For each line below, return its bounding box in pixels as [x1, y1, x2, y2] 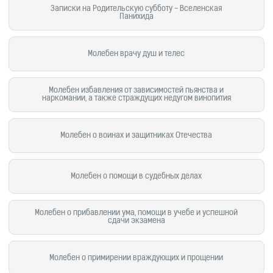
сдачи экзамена [107, 217, 165, 225]
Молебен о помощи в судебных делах [71, 172, 202, 180]
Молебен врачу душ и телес [88, 50, 185, 58]
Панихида [119, 13, 154, 21]
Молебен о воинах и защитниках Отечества [60, 132, 213, 140]
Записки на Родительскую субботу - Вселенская [51, 5, 222, 13]
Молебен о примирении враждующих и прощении [49, 254, 224, 262]
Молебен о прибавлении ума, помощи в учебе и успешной [35, 209, 238, 217]
